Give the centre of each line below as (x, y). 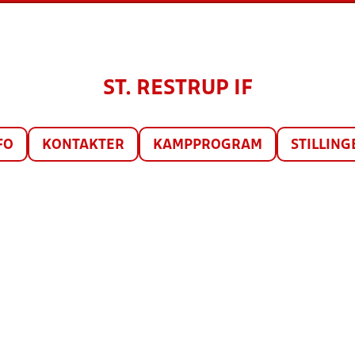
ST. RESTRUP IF (177, 89)
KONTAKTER (83, 145)
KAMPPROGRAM (208, 145)
